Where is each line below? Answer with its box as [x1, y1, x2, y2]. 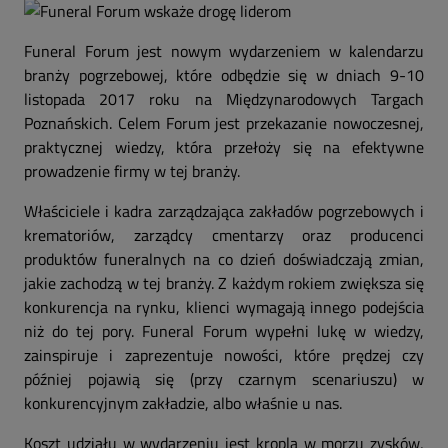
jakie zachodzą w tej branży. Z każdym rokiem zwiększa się [24, 271, 424, 295]
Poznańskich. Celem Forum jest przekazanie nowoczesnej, [24, 111, 424, 135]
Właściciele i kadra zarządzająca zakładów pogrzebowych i [24, 199, 424, 223]
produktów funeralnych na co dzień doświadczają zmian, [24, 247, 424, 271]
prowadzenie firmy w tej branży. [24, 159, 240, 183]
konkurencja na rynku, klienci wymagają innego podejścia [24, 295, 424, 319]
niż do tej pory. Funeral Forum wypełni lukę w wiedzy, [24, 319, 424, 343]
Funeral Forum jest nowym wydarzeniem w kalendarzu [24, 39, 424, 63]
